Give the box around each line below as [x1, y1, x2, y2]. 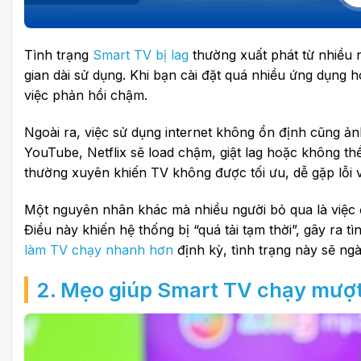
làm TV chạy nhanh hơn [24, 241, 173, 258]
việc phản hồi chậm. [24, 87, 147, 104]
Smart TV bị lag [93, 47, 189, 64]
